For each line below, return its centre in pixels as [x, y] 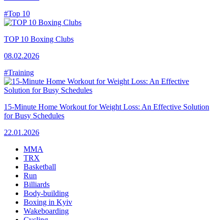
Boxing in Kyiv [48, 202]
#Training [19, 72]
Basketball [40, 166]
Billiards [37, 184]
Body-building [46, 193]
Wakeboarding [46, 211]
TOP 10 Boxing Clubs [39, 39]
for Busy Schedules [34, 115]
